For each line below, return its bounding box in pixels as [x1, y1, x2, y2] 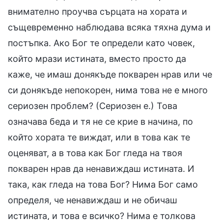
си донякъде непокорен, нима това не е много [8, 84, 208, 95]
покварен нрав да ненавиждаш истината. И [8, 163, 194, 174]
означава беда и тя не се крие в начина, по [8, 116, 193, 127]
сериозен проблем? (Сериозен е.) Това [8, 100, 177, 111]
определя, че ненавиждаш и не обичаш [8, 194, 177, 205]
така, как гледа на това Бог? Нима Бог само [8, 179, 198, 190]
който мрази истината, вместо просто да [8, 53, 186, 64]
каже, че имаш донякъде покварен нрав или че [8, 69, 212, 80]
